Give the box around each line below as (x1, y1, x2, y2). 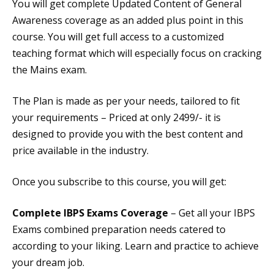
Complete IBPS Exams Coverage (12, 206, 168, 220)
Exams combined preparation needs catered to (12, 223, 226, 236)
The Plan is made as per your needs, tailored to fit (12, 94, 240, 108)
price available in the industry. (12, 144, 149, 157)
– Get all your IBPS (168, 206, 255, 220)
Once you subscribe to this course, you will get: (12, 175, 226, 188)
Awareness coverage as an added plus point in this (12, 13, 243, 27)
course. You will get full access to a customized (12, 30, 224, 43)
